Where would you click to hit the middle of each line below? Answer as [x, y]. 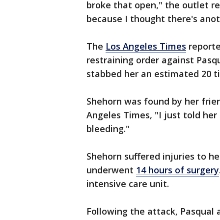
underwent [111, 170]
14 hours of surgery [178, 170]
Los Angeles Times [146, 46]
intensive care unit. [128, 184]
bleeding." [108, 129]
